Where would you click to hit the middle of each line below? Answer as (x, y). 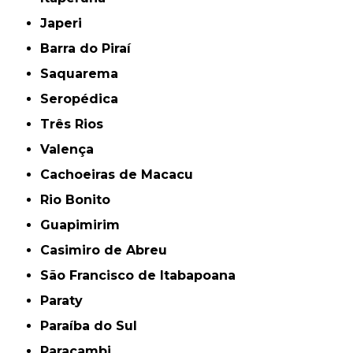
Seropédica (84, 99)
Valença (72, 150)
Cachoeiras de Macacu (122, 175)
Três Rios (77, 124)
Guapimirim (85, 225)
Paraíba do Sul (93, 326)
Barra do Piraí (91, 49)
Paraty (66, 301)
